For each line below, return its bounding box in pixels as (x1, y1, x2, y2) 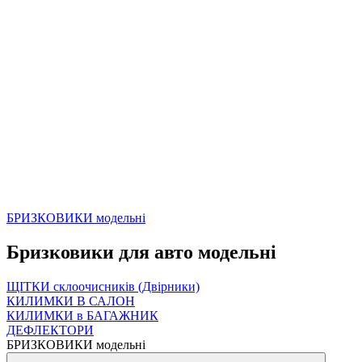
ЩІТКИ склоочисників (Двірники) (6, 279, 200, 293)
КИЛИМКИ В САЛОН (6, 293, 135, 308)
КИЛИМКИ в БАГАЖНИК (6, 308, 158, 322)
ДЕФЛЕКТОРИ (6, 322, 94, 337)
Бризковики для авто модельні (6, 241, 276, 263)
